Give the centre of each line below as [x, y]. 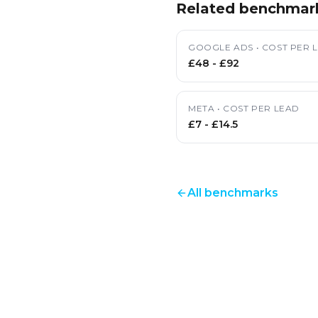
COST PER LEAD [262, 108]
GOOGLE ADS [221, 47]
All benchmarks [233, 193]
